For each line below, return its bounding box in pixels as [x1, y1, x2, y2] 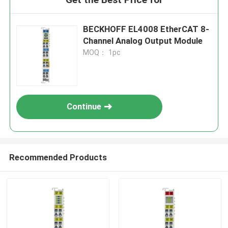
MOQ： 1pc [83, 48, 121, 57]
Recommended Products [9, 152, 107, 162]
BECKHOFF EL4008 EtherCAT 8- [83, 24, 210, 35]
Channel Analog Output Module [83, 36, 203, 46]
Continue [67, 101, 102, 112]
